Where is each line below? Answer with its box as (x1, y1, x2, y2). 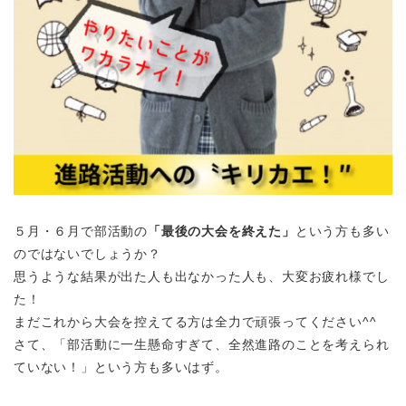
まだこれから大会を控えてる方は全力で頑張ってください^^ (14, 314, 377, 330)
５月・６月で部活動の (14, 224, 149, 239)
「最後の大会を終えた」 (148, 224, 295, 239)
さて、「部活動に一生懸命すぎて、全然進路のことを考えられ (14, 337, 390, 353)
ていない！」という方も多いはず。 (14, 360, 228, 375)
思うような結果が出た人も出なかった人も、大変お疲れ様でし (14, 269, 390, 285)
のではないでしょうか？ (14, 246, 161, 262)
